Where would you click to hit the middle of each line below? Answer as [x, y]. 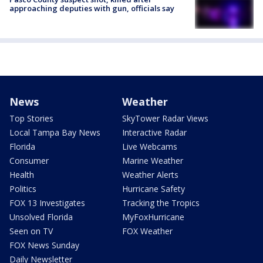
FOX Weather [147, 231]
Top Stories [31, 118]
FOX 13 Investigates [47, 203]
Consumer [29, 160]
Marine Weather [153, 160]
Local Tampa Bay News [55, 132]
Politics [23, 188]
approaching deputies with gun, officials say [92, 9]
